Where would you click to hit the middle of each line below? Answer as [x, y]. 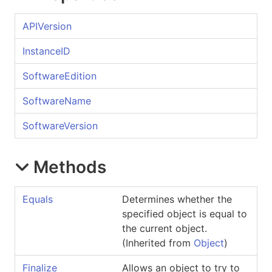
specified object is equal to [185, 213]
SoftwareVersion [60, 125]
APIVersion [47, 26]
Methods [70, 167]
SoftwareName [57, 100]
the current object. [165, 228]
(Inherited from [158, 243]
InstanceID [46, 51]
